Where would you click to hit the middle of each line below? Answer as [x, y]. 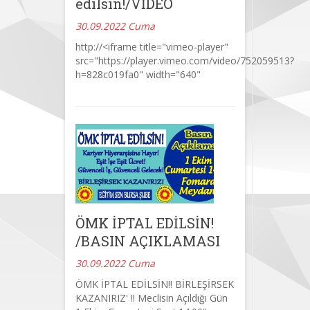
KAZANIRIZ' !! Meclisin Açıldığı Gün [152, 298]
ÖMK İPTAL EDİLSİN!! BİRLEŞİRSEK [155, 284]
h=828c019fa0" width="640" [138, 75]
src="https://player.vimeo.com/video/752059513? [185, 61]
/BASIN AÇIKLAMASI [148, 240]
